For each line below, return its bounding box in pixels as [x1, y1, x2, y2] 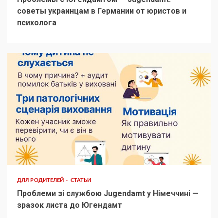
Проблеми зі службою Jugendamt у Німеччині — [17, 188, 199, 198]
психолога [17, 18, 56, 27]
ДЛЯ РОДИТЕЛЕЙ [17, 177, 66, 183]
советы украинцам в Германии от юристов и [17, 6, 186, 16]
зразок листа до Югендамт [17, 200, 124, 210]
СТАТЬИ [70, 177, 91, 183]
